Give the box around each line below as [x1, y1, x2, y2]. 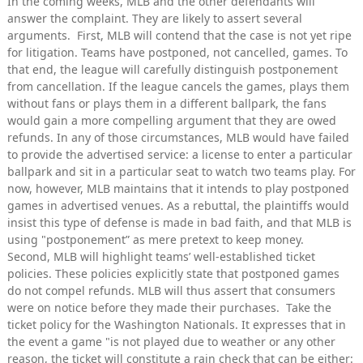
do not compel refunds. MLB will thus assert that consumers [7, 283, 335, 299]
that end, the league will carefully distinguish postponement [7, 62, 338, 78]
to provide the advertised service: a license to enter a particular [7, 147, 352, 163]
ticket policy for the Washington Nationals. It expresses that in [7, 317, 346, 333]
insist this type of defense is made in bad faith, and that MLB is [7, 215, 352, 231]
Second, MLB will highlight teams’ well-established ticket [7, 249, 315, 265]
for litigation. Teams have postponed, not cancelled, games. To [7, 45, 348, 61]
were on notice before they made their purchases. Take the [7, 300, 331, 316]
